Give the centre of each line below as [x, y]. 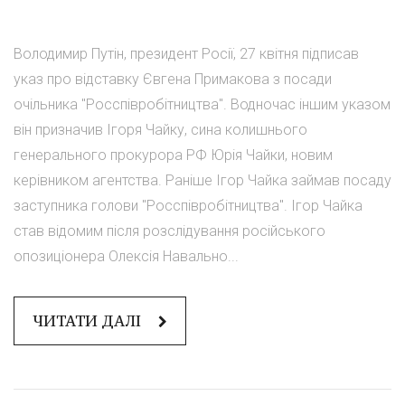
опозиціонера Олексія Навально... [126, 256]
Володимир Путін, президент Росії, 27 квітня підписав [186, 53]
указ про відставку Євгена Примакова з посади [173, 79]
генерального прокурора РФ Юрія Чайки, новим [173, 155]
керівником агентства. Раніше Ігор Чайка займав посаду [202, 180]
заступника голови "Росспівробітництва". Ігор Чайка [188, 205]
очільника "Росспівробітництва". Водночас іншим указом [202, 104]
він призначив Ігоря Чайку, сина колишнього [160, 129]
